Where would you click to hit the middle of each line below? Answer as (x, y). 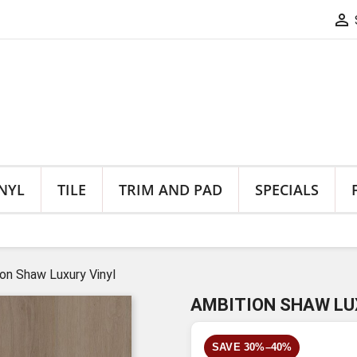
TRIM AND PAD (171, 190)
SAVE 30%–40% (252, 347)
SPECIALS (287, 190)
